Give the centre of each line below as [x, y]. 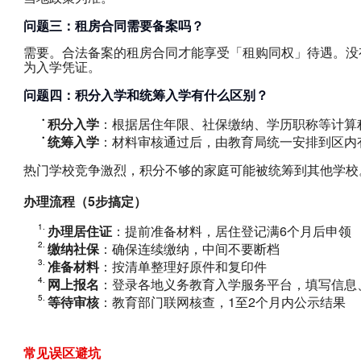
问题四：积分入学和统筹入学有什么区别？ [145, 94]
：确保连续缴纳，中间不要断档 [189, 248]
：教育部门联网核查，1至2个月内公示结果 [222, 301]
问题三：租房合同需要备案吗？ [113, 25]
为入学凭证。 [62, 66]
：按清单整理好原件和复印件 [183, 266]
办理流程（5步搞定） [85, 201]
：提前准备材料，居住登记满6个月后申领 [231, 230]
